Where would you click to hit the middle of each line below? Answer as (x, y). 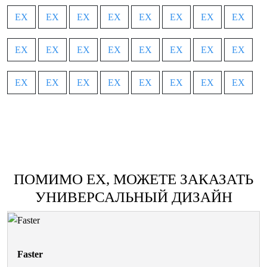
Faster (30, 254)
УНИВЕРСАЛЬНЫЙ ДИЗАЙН (133, 197)
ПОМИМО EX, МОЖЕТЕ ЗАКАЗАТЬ (133, 179)
